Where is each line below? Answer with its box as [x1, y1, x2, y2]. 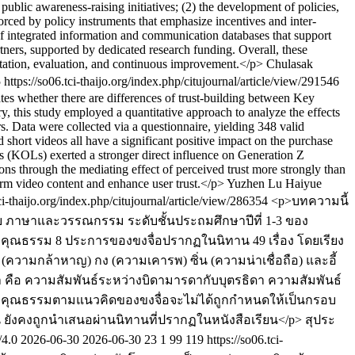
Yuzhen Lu [227, 177, 282, 190]
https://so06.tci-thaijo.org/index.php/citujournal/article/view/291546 [4, 74, 339, 88]
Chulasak [266, 57, 313, 71]
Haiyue [285, 177, 322, 190]
